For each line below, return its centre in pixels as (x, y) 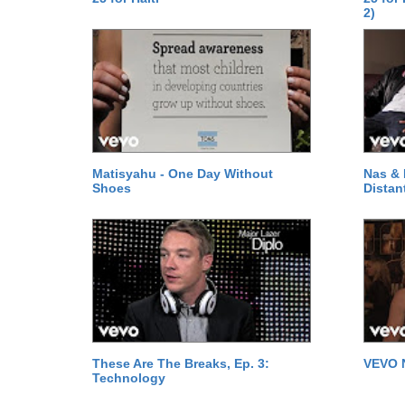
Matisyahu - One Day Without (183, 174)
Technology (129, 378)
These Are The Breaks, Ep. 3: (181, 363)
